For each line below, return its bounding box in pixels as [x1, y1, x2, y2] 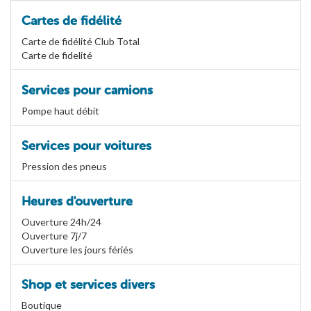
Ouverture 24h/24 [22, 216, 101, 228]
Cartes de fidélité [22, 13, 121, 29]
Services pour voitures [22, 138, 151, 154]
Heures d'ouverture [22, 194, 133, 210]
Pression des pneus [22, 160, 107, 173]
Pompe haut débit [22, 105, 99, 117]
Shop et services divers [22, 277, 155, 293]
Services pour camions [22, 83, 153, 99]
